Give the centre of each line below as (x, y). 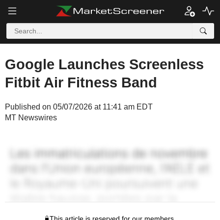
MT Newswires (31, 118)
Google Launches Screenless (104, 64)
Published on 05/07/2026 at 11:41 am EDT (79, 107)
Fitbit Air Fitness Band (81, 82)
